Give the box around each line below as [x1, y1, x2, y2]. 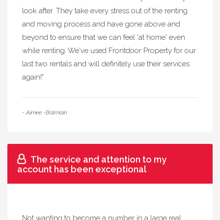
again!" [22, 73, 44, 82]
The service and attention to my [30, 154, 166, 165]
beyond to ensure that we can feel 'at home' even [22, 33, 185, 42]
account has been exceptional [17, 164, 146, 174]
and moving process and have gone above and [22, 20, 180, 28]
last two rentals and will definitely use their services [22, 59, 190, 68]
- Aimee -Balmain [22, 109, 67, 116]
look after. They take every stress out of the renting [22, 6, 188, 15]
